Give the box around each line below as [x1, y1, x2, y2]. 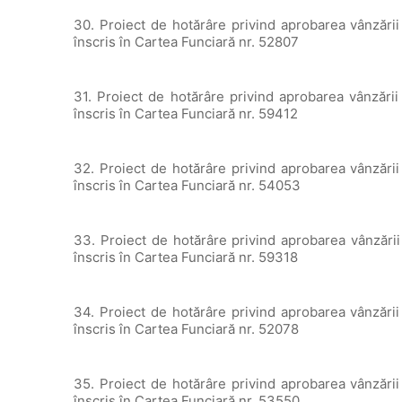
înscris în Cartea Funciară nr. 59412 [74, 105, 299, 122]
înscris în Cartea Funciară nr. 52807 [74, 33, 300, 50]
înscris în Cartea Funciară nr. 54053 [74, 177, 301, 194]
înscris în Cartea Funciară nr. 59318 [74, 249, 299, 266]
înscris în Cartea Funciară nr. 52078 [74, 320, 300, 337]
